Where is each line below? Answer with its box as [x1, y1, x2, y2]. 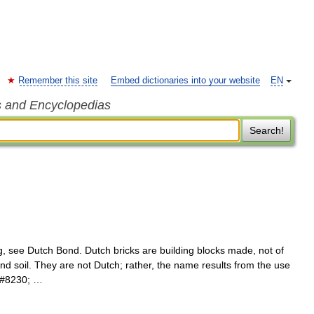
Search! [249, 125, 284, 136]
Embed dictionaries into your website [111, 76, 260, 86]
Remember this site [18, 76, 97, 86]
